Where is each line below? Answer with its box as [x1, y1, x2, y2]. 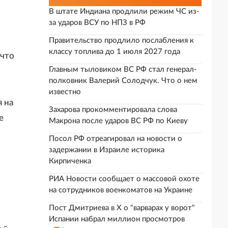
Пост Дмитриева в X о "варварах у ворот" [49, 204, 195, 212]
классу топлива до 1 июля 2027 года [49, 48, 180, 55]
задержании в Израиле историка [49, 146, 164, 154]
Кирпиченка [49, 157, 91, 165]
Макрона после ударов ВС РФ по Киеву [49, 117, 188, 125]
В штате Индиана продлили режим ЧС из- [49, 8, 199, 15]
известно [49, 88, 81, 96]
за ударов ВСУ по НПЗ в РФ [49, 19, 146, 26]
